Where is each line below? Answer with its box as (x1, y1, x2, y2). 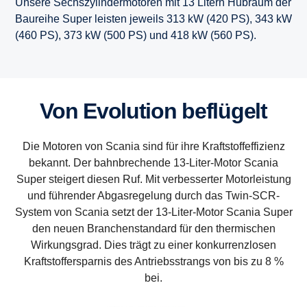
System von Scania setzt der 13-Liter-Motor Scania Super (14, 206, 293, 218)
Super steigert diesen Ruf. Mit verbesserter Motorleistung (16, 173, 291, 185)
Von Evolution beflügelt (51, 98, 267, 123)
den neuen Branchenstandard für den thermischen (32, 222, 275, 234)
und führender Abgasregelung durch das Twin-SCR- (27, 189, 280, 201)
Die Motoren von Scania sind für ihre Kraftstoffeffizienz (22, 140, 285, 152)
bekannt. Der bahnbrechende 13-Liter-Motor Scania (29, 156, 278, 169)
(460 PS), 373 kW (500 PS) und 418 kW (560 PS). (15, 29, 256, 41)
